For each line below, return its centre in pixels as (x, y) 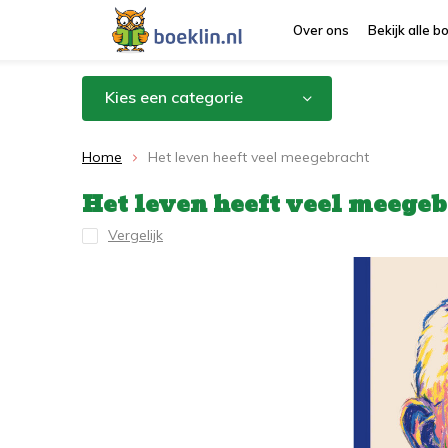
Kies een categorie (174, 97)
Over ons (321, 30)
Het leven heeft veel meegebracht (258, 157)
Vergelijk (135, 235)
